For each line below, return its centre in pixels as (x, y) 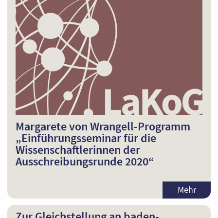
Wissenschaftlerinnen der (78, 150)
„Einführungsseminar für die (86, 138)
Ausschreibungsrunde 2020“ (85, 162)
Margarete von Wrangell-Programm (103, 127)
